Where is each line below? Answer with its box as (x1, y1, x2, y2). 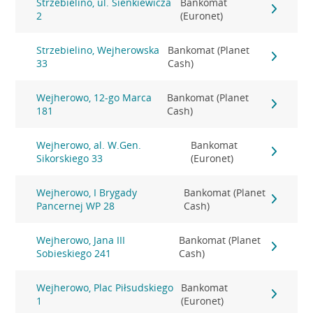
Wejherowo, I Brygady (36, 186, 138, 199)
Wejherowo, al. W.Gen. (36, 138, 142, 152)
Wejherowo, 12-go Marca (36, 91, 152, 104)
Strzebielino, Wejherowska (36, 43, 160, 57)
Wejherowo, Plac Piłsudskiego (36, 281, 174, 294)
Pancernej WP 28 (36, 199, 115, 212)
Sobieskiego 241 (36, 247, 112, 260)
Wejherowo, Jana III (36, 233, 126, 247)
